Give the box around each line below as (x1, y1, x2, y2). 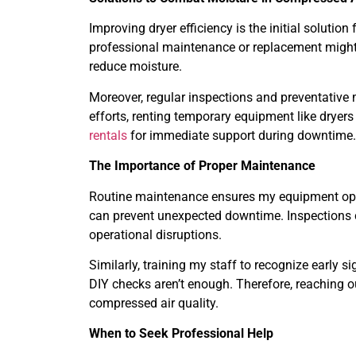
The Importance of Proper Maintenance (89, 158, 315, 174)
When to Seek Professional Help (89, 326, 273, 342)
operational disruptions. (89, 226, 222, 242)
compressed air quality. (89, 296, 219, 311)
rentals (89, 127, 127, 143)
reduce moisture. (89, 59, 182, 75)
